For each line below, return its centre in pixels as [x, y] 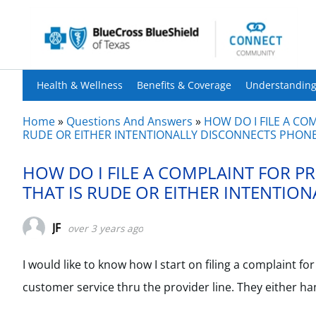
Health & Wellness [80, 85]
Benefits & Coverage [184, 85]
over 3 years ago [105, 228]
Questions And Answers [129, 121]
